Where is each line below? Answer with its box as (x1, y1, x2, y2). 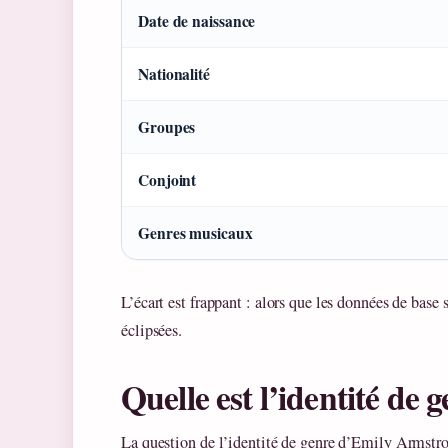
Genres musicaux (138, 222, 253, 245)
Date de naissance (138, 10, 256, 33)
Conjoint (138, 169, 197, 192)
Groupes (138, 116, 196, 139)
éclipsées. (121, 319, 183, 342)
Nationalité (138, 63, 210, 86)
